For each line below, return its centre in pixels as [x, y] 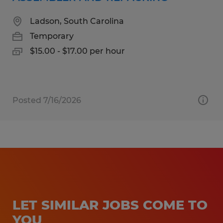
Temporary [52, 36]
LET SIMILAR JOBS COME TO [110, 205]
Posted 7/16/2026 [47, 100]
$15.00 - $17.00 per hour [77, 51]
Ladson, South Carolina [77, 21]
